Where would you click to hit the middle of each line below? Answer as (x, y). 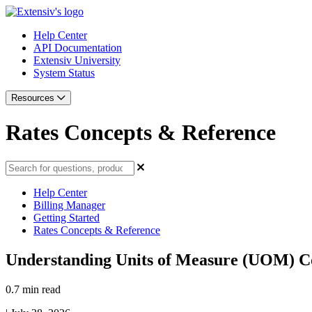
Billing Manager (69, 205)
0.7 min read (33, 289)
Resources (34, 98)
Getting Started (67, 217)
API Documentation (78, 48)
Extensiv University (77, 60)
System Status (64, 73)
